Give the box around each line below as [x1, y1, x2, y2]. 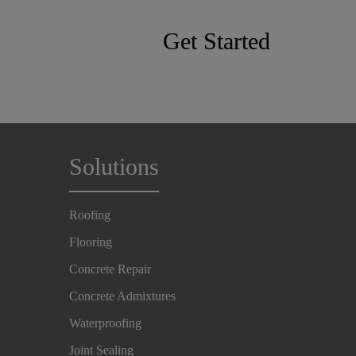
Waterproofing [69, 316, 141, 330]
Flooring [69, 235, 112, 249]
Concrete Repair [69, 262, 151, 276]
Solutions [69, 153, 159, 180]
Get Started [162, 28, 270, 55]
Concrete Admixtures [69, 289, 176, 303]
